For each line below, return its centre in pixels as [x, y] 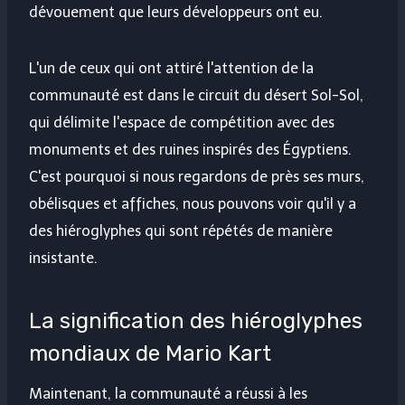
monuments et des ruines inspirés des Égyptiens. [190, 150]
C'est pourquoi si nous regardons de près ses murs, [197, 177]
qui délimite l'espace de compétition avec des [182, 123]
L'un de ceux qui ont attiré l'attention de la [171, 69]
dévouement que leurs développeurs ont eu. [176, 13]
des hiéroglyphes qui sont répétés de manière [181, 231]
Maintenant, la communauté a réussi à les [168, 394]
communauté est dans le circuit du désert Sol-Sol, [196, 96]
